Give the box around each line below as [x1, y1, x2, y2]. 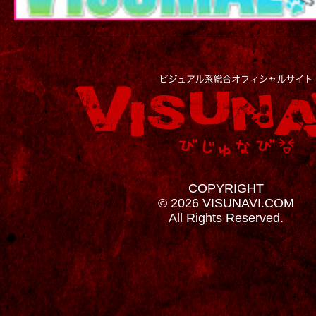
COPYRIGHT [188, 181, 264, 195]
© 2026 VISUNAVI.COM [157, 195, 294, 210]
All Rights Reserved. [168, 210, 284, 225]
